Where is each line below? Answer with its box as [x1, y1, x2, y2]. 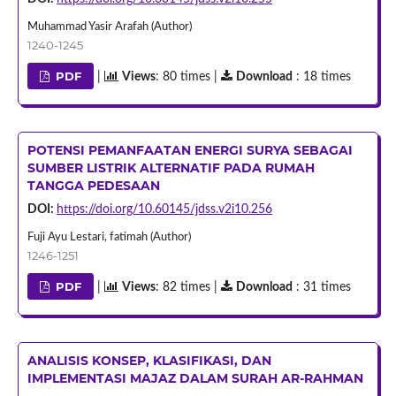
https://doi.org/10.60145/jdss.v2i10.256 [56, 202, 272, 216]
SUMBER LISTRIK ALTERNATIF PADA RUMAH [27, 159, 315, 176]
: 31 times [293, 280, 352, 293]
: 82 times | [156, 280, 222, 293]
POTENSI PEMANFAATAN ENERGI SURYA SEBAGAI [27, 141, 353, 158]
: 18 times [293, 70, 352, 83]
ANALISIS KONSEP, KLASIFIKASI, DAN [27, 352, 271, 369]
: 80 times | [156, 70, 222, 83]
